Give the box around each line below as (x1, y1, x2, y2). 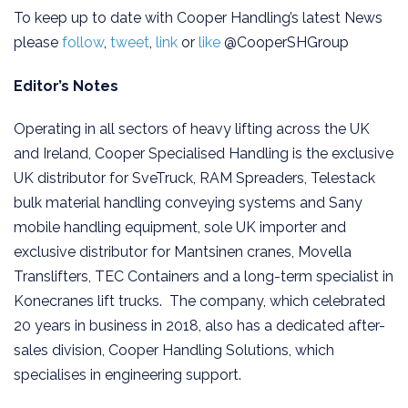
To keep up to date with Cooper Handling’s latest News (14, 8, 382, 26)
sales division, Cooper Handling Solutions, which (14, 342, 334, 360)
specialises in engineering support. (14, 366, 241, 384)
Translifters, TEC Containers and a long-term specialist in (14, 268, 393, 286)
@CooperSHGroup (224, 33, 349, 51)
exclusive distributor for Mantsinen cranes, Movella (14, 243, 352, 261)
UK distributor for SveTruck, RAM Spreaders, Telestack (14, 169, 375, 188)
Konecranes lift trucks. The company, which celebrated (14, 292, 385, 311)
